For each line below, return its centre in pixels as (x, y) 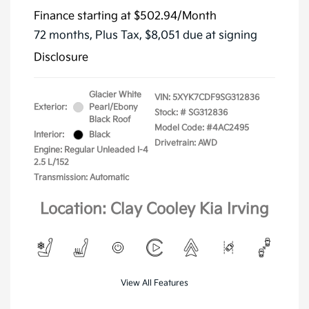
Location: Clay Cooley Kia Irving (154, 209)
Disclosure (61, 57)
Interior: (49, 134)
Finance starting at (82, 16)
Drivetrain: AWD (186, 143)
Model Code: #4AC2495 (202, 128)
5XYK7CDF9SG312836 (216, 97)
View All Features (154, 283)
